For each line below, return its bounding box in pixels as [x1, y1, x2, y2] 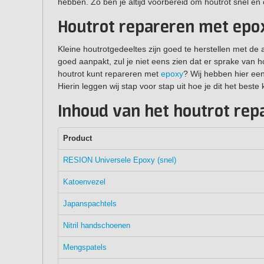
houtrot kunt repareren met [58, 68, 161, 78]
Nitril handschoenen [63, 220, 130, 230]
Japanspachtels [63, 199, 117, 208]
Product [63, 133, 92, 143]
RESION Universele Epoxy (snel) [63, 155, 176, 164]
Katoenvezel [63, 177, 105, 186]
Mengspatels [63, 242, 107, 252]
